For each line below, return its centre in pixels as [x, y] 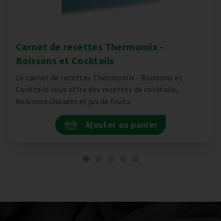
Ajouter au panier [121, 124]
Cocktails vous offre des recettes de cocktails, [97, 89]
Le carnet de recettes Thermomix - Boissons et [99, 77]
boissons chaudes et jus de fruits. [74, 101]
